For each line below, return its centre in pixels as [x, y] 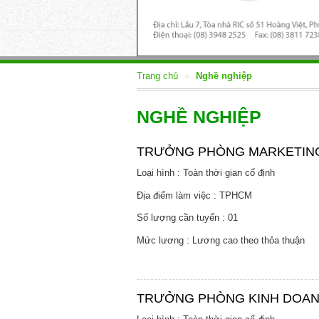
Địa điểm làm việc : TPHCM [194, 195]
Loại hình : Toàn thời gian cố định [206, 173]
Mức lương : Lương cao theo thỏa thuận [221, 240]
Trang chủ [157, 76]
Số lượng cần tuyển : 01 [187, 218]
